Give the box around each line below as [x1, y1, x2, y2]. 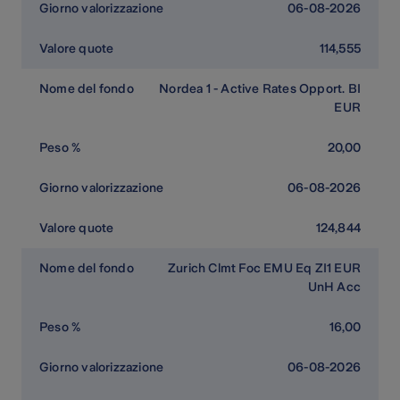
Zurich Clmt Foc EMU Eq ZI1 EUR [168, 261, 361, 276]
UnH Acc [307, 279, 361, 295]
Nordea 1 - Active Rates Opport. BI [159, 81, 361, 96]
